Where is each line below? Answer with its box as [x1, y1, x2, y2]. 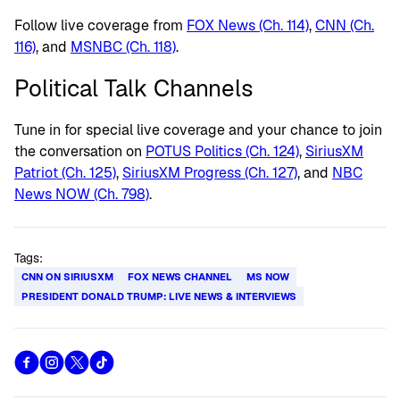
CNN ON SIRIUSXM [21, 271, 113, 283]
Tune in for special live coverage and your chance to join [14, 121, 382, 139]
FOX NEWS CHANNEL [128, 271, 232, 283]
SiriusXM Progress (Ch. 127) [122, 163, 297, 182]
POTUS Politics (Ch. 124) [146, 142, 299, 161]
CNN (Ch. [315, 16, 374, 35]
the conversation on [14, 142, 146, 161]
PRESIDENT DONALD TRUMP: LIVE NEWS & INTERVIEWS [21, 290, 296, 303]
